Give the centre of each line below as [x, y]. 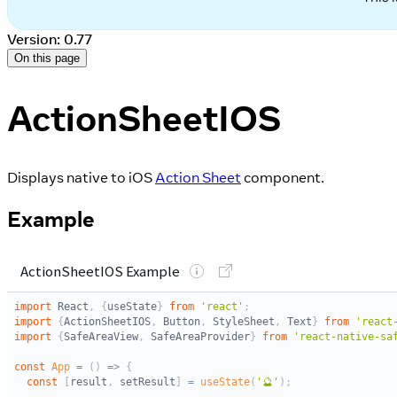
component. [283, 178]
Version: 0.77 [50, 39]
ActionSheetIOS [144, 118]
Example [51, 219]
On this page [47, 58]
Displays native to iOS [81, 178]
